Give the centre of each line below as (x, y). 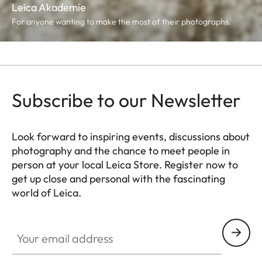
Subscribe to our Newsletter (126, 100)
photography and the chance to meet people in (121, 150)
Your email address (51, 225)
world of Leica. (46, 192)
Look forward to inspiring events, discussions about (131, 136)
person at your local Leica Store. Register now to (125, 164)
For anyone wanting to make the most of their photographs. (121, 21)
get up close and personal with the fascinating (118, 178)
